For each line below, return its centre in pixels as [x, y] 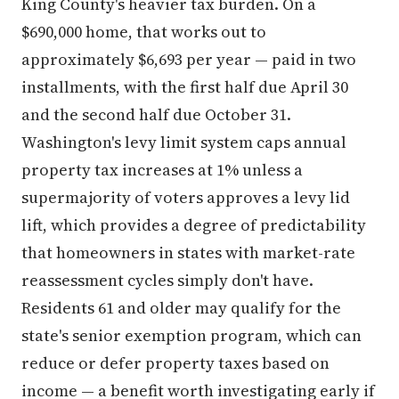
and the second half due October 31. [156, 114]
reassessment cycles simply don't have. [167, 280]
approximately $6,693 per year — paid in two [189, 59]
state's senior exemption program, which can [191, 335]
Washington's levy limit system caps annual [184, 142]
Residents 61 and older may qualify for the [181, 308]
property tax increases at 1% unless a [162, 170]
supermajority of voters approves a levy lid [186, 197]
